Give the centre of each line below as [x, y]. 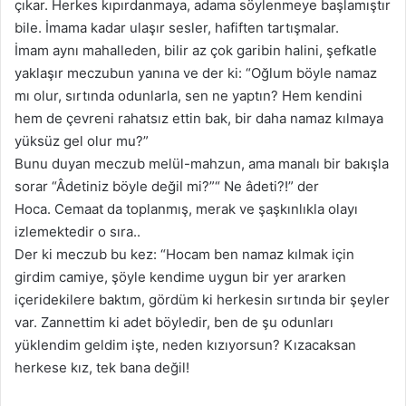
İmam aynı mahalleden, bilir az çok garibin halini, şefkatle [196, 51]
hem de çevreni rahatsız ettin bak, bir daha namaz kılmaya [199, 119]
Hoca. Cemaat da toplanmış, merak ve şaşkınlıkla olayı [186, 209]
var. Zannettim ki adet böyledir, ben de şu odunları [174, 323]
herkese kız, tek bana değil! [102, 368]
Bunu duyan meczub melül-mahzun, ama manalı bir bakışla [202, 164]
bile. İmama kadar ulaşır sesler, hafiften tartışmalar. [177, 28]
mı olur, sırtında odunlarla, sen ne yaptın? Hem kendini [188, 96]
